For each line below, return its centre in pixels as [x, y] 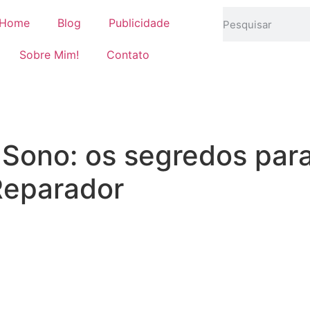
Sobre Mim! [49, 55]
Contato [128, 55]
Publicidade [139, 23]
